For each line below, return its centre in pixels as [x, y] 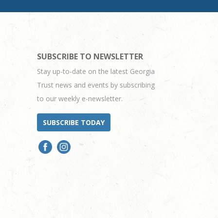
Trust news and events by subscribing [96, 85]
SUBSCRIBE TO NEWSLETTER [90, 56]
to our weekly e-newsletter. [80, 99]
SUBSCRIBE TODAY [73, 122]
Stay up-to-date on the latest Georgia [96, 71]
